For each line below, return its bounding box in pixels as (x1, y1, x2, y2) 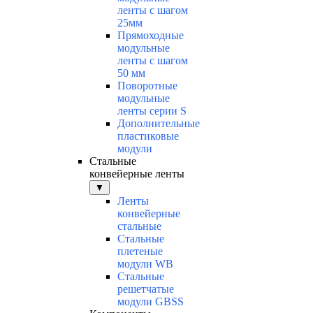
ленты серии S (117, 105, 187, 117)
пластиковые (117, 130, 179, 143)
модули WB (117, 258, 173, 270)
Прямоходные (117, 29, 184, 42)
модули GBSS (117, 296, 184, 308)
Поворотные (117, 80, 177, 92)
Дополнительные (117, 117, 200, 130)
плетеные (117, 245, 163, 258)
